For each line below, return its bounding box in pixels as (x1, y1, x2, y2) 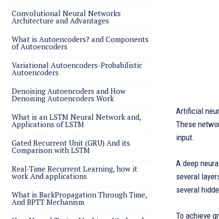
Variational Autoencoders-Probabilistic (12, 60, 142, 70)
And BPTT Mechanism (12, 197, 84, 207)
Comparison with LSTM (12, 145, 90, 155)
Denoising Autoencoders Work (12, 93, 114, 103)
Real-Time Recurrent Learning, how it (12, 164, 137, 174)
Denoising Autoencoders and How (12, 86, 126, 96)
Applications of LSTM (12, 119, 84, 129)
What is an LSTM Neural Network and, (12, 112, 141, 122)
